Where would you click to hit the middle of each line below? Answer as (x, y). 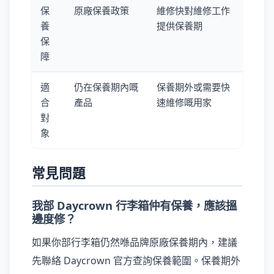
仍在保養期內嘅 (106, 87)
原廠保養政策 (102, 10)
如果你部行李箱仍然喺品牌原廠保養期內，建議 (135, 242)
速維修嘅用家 (184, 102)
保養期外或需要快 (193, 87)
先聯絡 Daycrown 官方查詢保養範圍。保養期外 (136, 261)
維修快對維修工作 (193, 10)
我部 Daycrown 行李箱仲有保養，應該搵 (134, 205)
